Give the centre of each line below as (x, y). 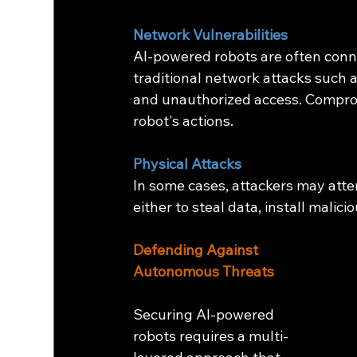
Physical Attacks (188, 164)
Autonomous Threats (204, 272)
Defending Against (198, 250)
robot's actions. (184, 121)
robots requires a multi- (211, 336)
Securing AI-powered (206, 315)
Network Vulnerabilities (211, 35)
